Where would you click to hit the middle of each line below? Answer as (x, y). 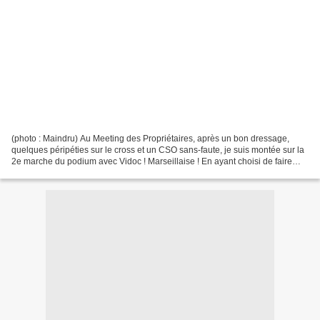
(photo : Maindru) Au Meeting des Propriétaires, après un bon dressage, (150, 138)
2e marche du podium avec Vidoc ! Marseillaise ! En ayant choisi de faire (152, 161)
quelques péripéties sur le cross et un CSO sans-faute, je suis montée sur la (158, 150)
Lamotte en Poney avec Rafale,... (75, 172)
